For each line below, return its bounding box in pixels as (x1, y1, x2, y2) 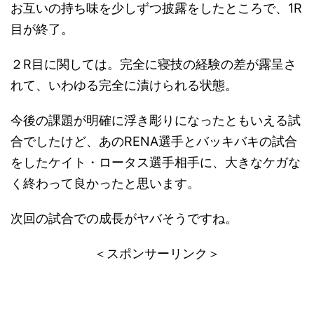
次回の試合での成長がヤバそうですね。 (11, 211, 238, 226)
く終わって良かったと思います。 (11, 176, 200, 191)
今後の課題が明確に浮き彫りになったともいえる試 (11, 113, 301, 128)
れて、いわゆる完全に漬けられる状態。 (11, 78, 238, 93)
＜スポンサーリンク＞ (94, 246, 220, 261)
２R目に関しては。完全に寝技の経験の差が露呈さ (11, 57, 296, 72)
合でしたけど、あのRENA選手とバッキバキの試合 (11, 134, 297, 149)
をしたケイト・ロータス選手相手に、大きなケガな (11, 155, 301, 170)
